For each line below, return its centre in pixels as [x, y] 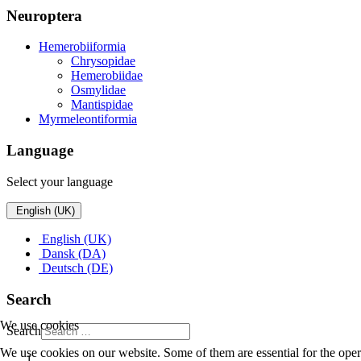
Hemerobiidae [107, 76]
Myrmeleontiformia [88, 119]
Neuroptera [44, 15]
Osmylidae [98, 90]
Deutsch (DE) [76, 268]
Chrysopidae [103, 61]
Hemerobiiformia [82, 47]
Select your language [60, 181]
